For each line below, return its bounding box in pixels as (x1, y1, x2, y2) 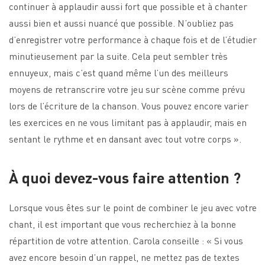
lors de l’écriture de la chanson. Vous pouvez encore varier (9, 99, 248, 112)
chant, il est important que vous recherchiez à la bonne (9, 217, 236, 230)
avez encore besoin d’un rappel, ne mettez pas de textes (9, 250, 240, 263)
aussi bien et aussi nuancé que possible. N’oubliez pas (9, 16, 234, 29)
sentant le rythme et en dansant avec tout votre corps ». (9, 132, 241, 145)
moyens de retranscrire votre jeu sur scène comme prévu (9, 82, 245, 95)
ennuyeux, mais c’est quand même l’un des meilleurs (9, 66, 228, 79)
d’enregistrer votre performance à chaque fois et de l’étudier (9, 33, 257, 46)
